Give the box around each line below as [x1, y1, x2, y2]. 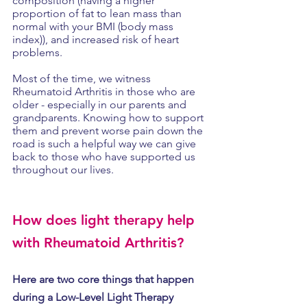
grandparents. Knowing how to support [12, 111, 206, 124]
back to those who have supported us [12, 150, 198, 163]
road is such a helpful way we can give [12, 137, 199, 150]
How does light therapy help [12, 212, 199, 228]
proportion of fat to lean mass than [12, 7, 184, 20]
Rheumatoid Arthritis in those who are [12, 85, 198, 98]
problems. [12, 46, 62, 59]
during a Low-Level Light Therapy [12, 291, 176, 304]
